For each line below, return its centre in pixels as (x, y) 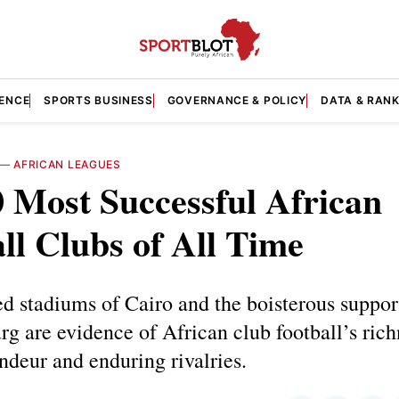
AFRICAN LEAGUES (67, 164)
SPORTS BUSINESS (98, 100)
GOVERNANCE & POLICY (237, 100)
